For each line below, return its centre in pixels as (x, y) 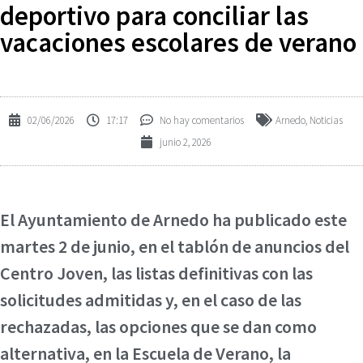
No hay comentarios (202, 120)
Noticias (326, 120)
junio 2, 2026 (185, 142)
